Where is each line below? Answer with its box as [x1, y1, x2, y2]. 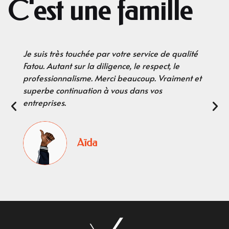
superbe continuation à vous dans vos [23, 84, 163, 96]
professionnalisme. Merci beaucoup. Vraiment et [23, 72, 202, 84]
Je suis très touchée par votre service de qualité [23, 48, 198, 59]
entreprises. [23, 97, 66, 108]
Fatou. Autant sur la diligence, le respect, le [23, 60, 180, 72]
